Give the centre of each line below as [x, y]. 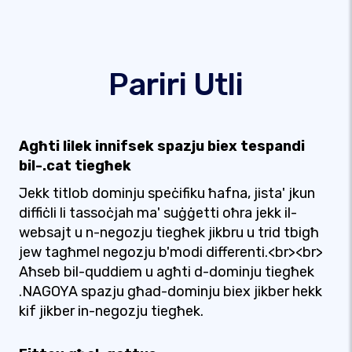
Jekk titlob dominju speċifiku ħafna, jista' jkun [167, 193]
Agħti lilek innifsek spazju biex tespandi [162, 146]
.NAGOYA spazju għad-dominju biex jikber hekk [170, 291]
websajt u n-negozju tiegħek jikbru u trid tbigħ [169, 233]
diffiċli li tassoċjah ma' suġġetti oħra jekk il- [158, 213]
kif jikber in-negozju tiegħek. [111, 311]
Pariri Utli [176, 84]
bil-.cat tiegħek [75, 166]
